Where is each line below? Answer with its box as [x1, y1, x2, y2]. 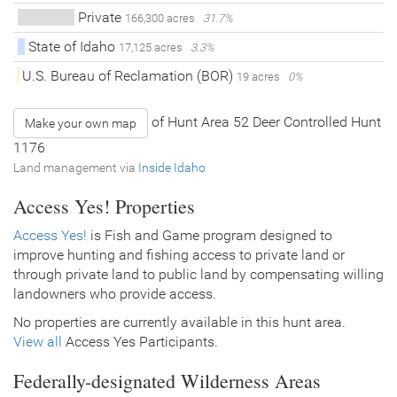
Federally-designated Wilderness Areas [13, 367, 321, 393]
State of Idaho [24, 37, 119, 55]
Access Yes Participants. [62, 332, 218, 350]
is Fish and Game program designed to [87, 226, 332, 244]
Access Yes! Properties [13, 192, 195, 219]
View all [13, 332, 62, 350]
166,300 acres [125, 11, 204, 25]
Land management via [13, 160, 138, 175]
